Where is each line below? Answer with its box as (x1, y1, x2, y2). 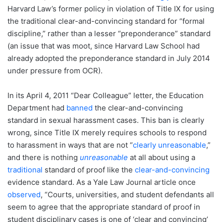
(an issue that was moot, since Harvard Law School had (7, 41, 200, 51)
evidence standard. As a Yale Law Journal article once (7, 177, 196, 187)
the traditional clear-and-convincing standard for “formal (7, 16, 205, 26)
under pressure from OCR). (7, 66, 103, 76)
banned (66, 103, 93, 113)
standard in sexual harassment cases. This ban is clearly (7, 115, 204, 125)
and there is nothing (7, 153, 80, 163)
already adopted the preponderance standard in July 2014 (7, 54, 210, 63)
